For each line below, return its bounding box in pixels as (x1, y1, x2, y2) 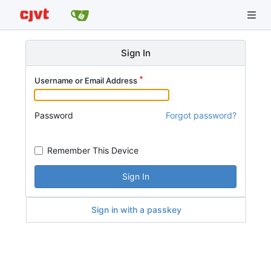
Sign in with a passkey (91, 204, 181, 215)
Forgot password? (166, 110, 237, 120)
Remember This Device (47, 145, 139, 155)
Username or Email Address (34, 76, 137, 85)
